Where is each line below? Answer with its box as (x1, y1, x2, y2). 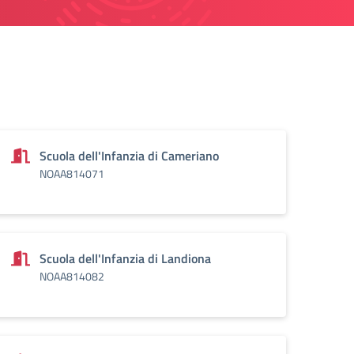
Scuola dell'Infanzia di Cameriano (40, 146, 219, 165)
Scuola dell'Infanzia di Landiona (40, 249, 211, 268)
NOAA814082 (40, 268, 104, 284)
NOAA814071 (40, 165, 104, 182)
